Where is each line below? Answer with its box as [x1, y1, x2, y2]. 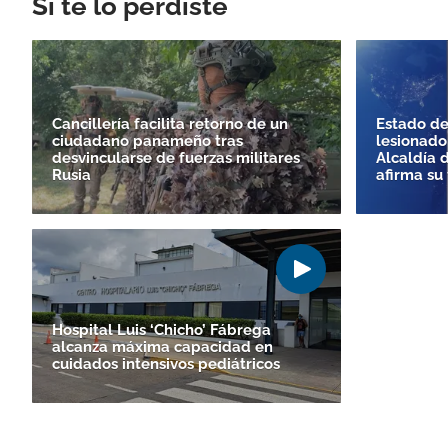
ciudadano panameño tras [52, 131, 243, 150]
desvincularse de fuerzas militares [52, 148, 300, 167]
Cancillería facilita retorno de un [52, 114, 288, 133]
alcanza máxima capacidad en [52, 337, 273, 356]
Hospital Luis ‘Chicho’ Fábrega [52, 320, 271, 339]
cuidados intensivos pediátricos [52, 354, 280, 373]
